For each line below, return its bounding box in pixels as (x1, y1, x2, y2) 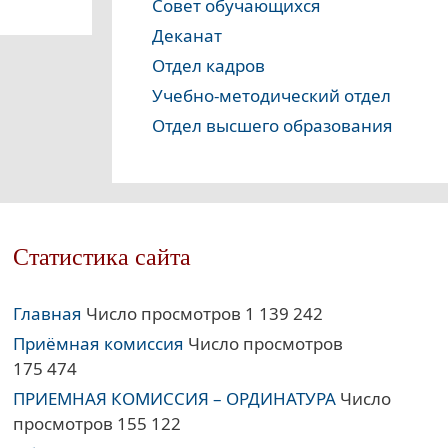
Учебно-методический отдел (152, 84, 391, 108)
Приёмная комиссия (13, 332, 185, 356)
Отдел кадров (152, 54, 265, 78)
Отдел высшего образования (152, 114, 393, 138)
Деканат (152, 24, 222, 48)
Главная (13, 302, 83, 326)
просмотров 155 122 (13, 412, 182, 436)
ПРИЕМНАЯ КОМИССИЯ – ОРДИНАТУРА (13, 387, 337, 411)
